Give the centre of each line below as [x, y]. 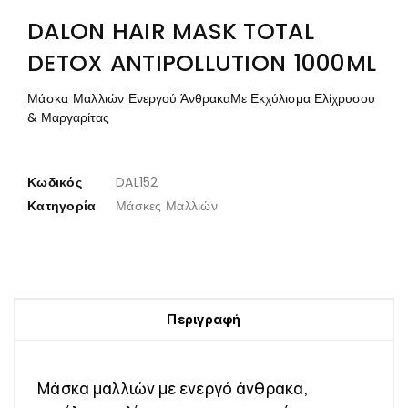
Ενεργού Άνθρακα [179, 98]
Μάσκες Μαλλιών [167, 206]
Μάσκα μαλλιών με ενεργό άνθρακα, [173, 388]
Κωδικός [55, 182]
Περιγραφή [204, 319]
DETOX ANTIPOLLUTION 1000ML [202, 63]
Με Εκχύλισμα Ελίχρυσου [302, 98]
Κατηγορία [62, 206]
